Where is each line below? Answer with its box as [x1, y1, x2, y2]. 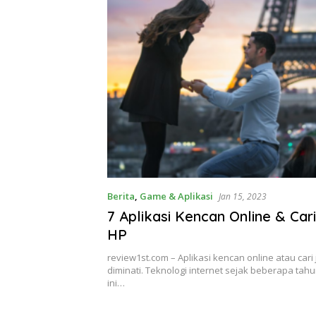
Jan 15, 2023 [219, 190, 267, 202]
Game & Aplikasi [140, 189, 213, 202]
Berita [107, 189, 135, 202]
